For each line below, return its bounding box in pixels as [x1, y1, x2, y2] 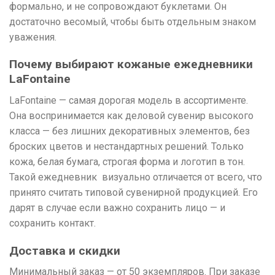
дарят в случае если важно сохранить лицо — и [9, 202, 225, 214]
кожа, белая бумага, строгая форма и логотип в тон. [9, 156, 245, 168]
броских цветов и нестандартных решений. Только [9, 141, 244, 153]
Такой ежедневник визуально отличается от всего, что [9, 171, 262, 184]
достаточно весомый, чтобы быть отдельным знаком [9, 15, 256, 28]
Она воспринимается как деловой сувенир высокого [9, 110, 254, 122]
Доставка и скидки [9, 243, 120, 258]
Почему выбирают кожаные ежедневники [9, 57, 253, 72]
